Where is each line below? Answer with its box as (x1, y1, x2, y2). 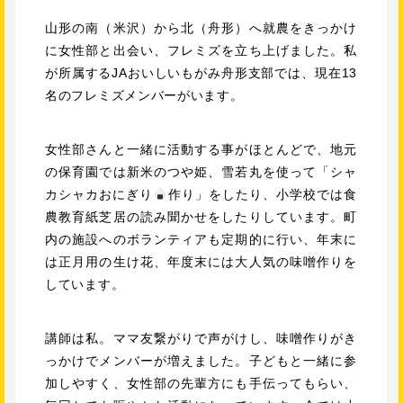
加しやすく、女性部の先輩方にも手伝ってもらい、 (45, 375, 357, 390)
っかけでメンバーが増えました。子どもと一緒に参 (45, 353, 357, 368)
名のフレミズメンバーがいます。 (45, 87, 244, 103)
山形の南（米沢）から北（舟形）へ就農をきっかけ (45, 20, 357, 35)
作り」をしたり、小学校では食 (167, 186, 357, 201)
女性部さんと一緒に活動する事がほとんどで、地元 (45, 141, 357, 157)
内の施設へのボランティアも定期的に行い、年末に (45, 231, 357, 246)
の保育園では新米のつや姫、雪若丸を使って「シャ (45, 164, 357, 179)
